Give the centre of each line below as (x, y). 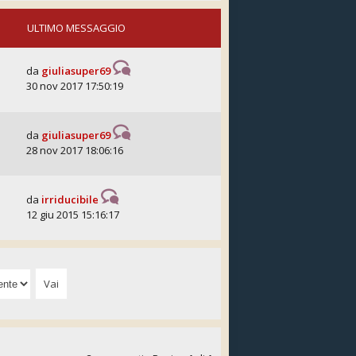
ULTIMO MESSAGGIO (76, 28)
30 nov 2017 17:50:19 (75, 86)
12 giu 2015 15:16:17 (73, 215)
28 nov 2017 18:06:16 (75, 150)
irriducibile (70, 199)
